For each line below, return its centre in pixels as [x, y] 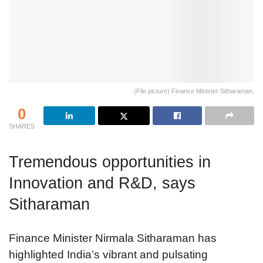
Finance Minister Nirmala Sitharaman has [113, 238]
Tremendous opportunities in [110, 162]
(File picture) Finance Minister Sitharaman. [194, 91]
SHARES [22, 126]
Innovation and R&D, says [102, 183]
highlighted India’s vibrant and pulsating [108, 255]
